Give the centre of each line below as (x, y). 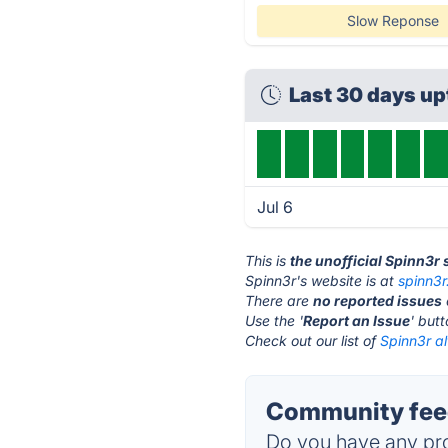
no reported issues (378, 300)
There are (279, 300)
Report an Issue (357, 320)
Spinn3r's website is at (322, 280)
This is (268, 260)
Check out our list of (313, 340)
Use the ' (274, 320)
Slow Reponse (392, 20)
